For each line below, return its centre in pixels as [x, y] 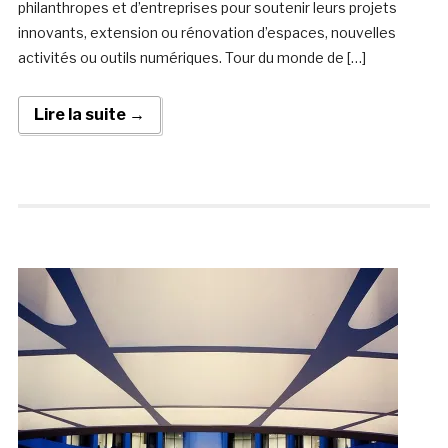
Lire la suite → [89, 115]
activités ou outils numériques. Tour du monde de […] [191, 58]
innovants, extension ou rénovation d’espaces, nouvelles [206, 33]
